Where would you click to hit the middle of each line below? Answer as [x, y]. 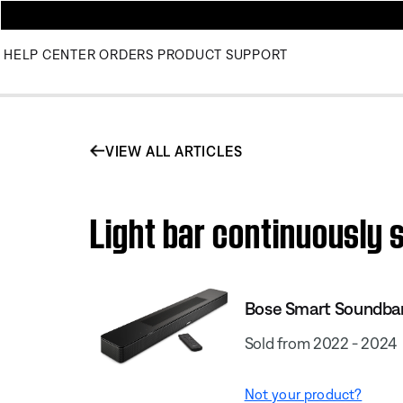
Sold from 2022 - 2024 [321, 343]
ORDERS [126, 54]
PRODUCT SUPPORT [222, 54]
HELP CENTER [50, 54]
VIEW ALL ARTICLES [174, 151]
